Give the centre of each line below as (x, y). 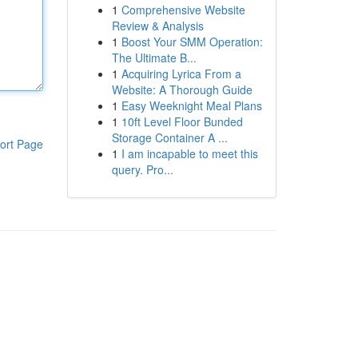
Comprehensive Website (183, 10)
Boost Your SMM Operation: (192, 42)
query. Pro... (142, 169)
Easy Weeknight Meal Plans (191, 105)
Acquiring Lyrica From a (181, 74)
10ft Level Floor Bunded (182, 121)
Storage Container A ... (169, 137)
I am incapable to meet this (189, 153)
